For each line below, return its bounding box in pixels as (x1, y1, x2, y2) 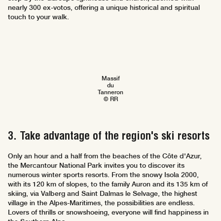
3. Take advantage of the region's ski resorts (8, 129, 210, 143)
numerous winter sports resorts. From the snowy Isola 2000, (8, 171, 199, 179)
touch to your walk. (8, 13, 69, 21)
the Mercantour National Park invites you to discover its (8, 161, 184, 170)
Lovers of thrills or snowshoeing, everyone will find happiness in (8, 208, 209, 217)
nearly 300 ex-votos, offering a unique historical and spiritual (8, 3, 200, 12)
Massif (101, 75, 120, 82)
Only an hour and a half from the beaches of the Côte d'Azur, (8, 152, 202, 160)
